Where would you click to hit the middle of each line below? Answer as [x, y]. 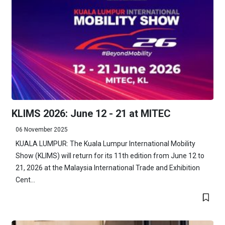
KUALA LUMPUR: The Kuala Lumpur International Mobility [105, 144]
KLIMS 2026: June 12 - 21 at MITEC [91, 114]
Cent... [25, 180]
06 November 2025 [41, 130]
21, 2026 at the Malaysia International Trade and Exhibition [107, 168]
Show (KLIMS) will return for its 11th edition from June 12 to [110, 156]
